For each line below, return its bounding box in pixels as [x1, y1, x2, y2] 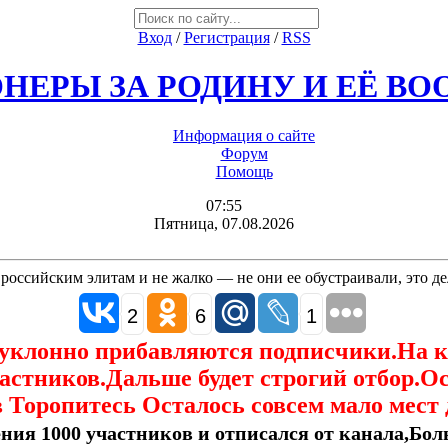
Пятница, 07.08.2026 [154, 214, 294, 232]
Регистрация [183, 29, 270, 46]
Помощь [215, 162, 273, 180]
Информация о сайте [173, 126, 315, 144]
